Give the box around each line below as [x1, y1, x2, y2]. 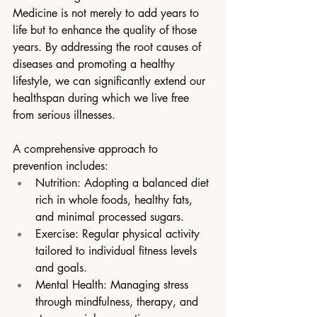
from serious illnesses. [13, 108, 115, 123]
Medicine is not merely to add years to [13, 6, 202, 21]
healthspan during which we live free [13, 91, 192, 106]
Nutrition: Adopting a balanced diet [35, 175, 212, 191]
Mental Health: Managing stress [35, 277, 192, 293]
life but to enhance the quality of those [13, 23, 200, 38]
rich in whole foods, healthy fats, [35, 192, 196, 208]
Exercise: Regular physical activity [35, 226, 203, 242]
